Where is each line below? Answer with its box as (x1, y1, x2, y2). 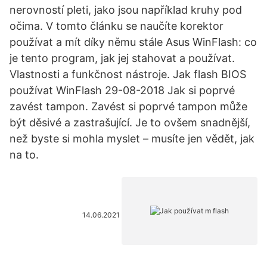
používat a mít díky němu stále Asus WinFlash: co (10, 36, 257, 48)
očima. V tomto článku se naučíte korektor (10, 20, 223, 32)
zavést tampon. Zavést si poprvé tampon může (10, 100, 247, 113)
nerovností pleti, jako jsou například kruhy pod (10, 4, 242, 16)
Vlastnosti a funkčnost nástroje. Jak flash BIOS (10, 68, 246, 80)
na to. (10, 148, 39, 161)
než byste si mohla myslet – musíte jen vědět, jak (10, 132, 254, 145)
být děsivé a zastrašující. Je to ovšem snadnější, (10, 116, 250, 129)
